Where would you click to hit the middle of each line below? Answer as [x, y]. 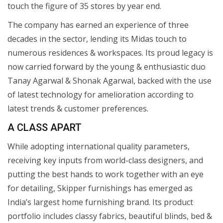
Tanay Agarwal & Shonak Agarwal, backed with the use [110, 80]
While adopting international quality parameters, [99, 146]
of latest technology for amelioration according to [101, 94]
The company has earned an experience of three [98, 25]
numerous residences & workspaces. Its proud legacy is [110, 53]
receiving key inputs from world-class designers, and [105, 160]
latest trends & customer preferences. [78, 108]
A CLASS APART [45, 127]
